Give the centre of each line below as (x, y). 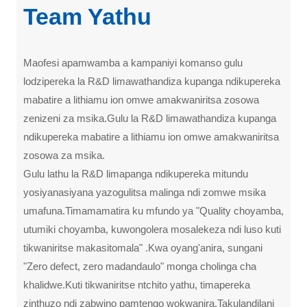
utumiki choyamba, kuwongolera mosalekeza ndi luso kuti (152, 229)
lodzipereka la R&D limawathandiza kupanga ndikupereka (152, 81)
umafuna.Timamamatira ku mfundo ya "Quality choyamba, (153, 210)
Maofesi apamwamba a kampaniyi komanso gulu (133, 62)
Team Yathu (87, 16)
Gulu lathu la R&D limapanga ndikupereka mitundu (136, 173)
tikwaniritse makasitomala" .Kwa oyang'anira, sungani (143, 247)
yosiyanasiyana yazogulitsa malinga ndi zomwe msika (145, 192)
